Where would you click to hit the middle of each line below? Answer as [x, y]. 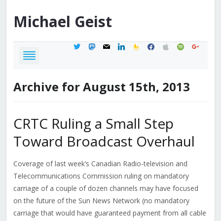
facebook [161, 45]
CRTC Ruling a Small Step [93, 124]
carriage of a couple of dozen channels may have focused [106, 188]
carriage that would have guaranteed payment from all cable [110, 213]
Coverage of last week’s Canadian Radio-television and [100, 164]
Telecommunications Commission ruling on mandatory [101, 176]
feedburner [149, 45]
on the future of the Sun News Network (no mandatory [101, 201]
